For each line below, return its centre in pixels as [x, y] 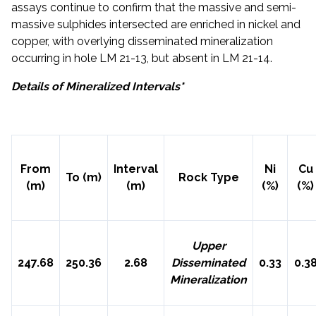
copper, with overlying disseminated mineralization [142, 42]
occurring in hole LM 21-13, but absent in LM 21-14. [142, 59]
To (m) [84, 178]
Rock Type [208, 178]
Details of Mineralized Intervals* [98, 87]
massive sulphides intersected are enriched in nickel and [156, 25]
